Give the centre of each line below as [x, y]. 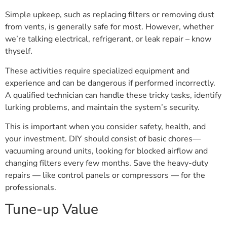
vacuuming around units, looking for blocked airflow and [106, 151]
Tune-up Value [52, 209]
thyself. [19, 51]
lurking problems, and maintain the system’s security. [102, 107]
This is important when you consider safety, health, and [105, 127]
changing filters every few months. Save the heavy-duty [107, 163]
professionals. [31, 188]
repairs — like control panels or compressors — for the [105, 176]
